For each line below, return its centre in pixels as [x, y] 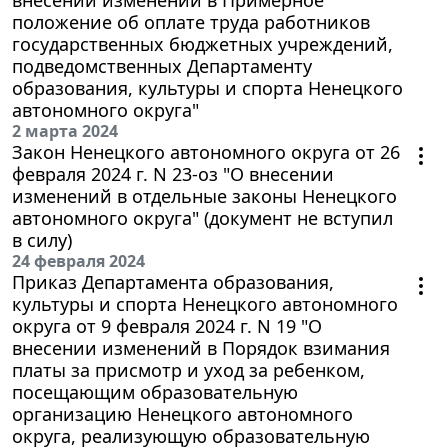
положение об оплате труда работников [191, 21]
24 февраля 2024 [78, 260]
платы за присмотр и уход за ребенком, [188, 369]
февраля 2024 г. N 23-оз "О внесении [173, 173]
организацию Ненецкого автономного [182, 413]
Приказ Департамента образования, [173, 281]
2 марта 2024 [65, 130]
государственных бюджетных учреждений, [202, 43]
